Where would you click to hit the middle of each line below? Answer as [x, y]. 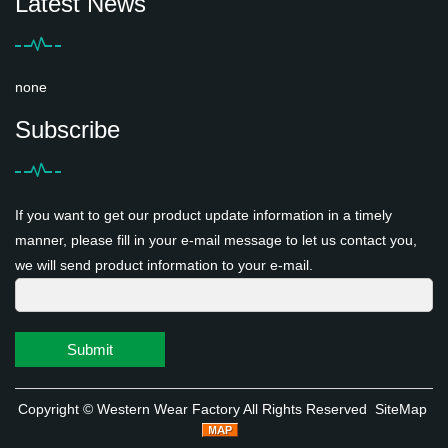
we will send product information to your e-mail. [164, 264]
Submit [90, 349]
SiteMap [400, 408]
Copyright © [57, 408]
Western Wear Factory [168, 408]
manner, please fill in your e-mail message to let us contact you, [216, 239]
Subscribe [67, 129]
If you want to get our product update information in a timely [203, 214]
